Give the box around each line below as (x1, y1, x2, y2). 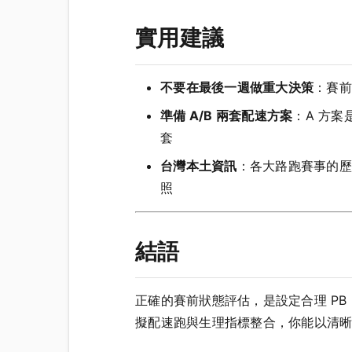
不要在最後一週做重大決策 (160, 79, 313, 95)
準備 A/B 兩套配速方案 (160, 107, 293, 123)
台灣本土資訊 (160, 157, 237, 174)
